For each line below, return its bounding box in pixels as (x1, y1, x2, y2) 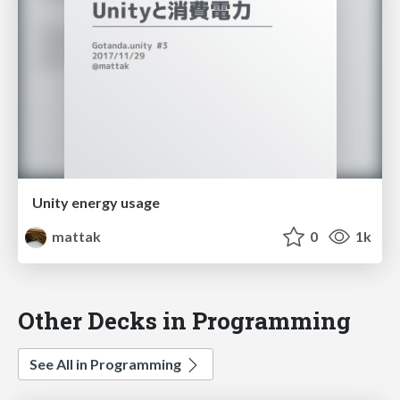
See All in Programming (29, 355, 184, 373)
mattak (49, 228, 102, 246)
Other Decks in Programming (18, 304, 351, 337)
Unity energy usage (32, 194, 160, 212)
